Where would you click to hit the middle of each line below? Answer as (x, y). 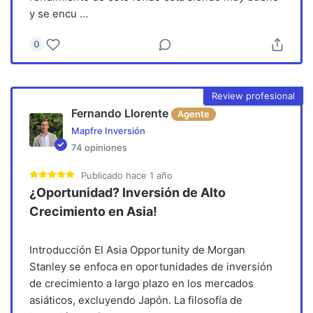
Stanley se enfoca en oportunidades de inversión (151, 267)
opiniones (105, 148)
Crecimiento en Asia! (93, 212)
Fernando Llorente (122, 114)
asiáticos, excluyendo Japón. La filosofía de (136, 300)
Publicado (103, 176)
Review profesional (253, 95)
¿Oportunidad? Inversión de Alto (127, 193)
